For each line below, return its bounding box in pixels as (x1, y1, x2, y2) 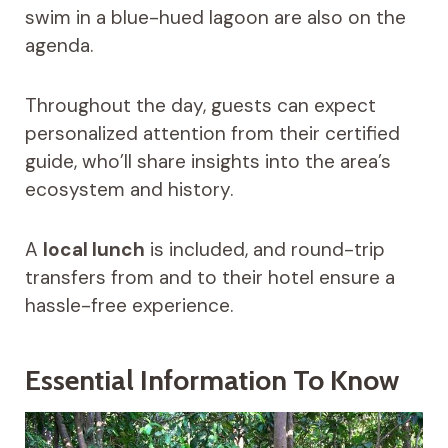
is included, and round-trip (144, 236, 385, 262)
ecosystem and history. (24, 176, 233, 202)
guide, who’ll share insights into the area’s (24, 148, 391, 174)
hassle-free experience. (24, 292, 233, 318)
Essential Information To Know (24, 362, 399, 397)
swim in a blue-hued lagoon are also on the (24, 4, 406, 30)
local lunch (42, 236, 145, 262)
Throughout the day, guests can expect (24, 92, 376, 118)
